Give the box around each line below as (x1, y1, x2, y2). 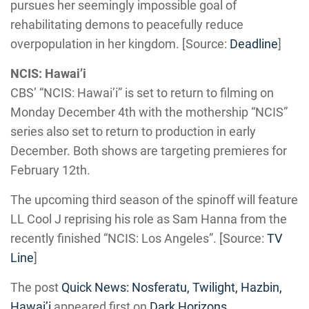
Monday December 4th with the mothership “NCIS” (10, 105, 288, 119)
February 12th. (10, 163, 90, 177)
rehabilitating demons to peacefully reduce (10, 17, 243, 32)
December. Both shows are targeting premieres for (10, 143, 287, 158)
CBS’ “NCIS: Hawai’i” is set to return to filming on (10, 86, 274, 100)
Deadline (230, 37, 278, 51)
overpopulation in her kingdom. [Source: (10, 37, 230, 51)
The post (10, 280, 61, 295)
